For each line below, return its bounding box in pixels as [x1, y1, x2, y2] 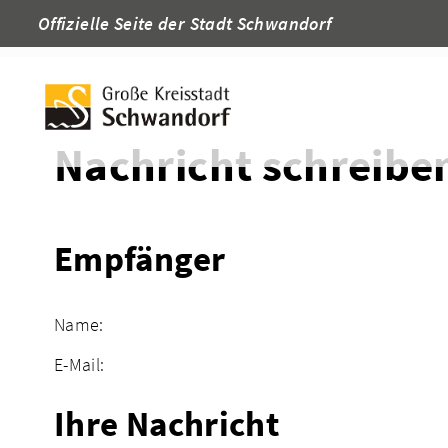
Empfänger [54, 236, 226, 281]
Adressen [159, 17, 234, 40]
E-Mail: [54, 353, 105, 377]
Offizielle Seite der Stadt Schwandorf [38, 12, 332, 35]
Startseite [54, 17, 129, 40]
